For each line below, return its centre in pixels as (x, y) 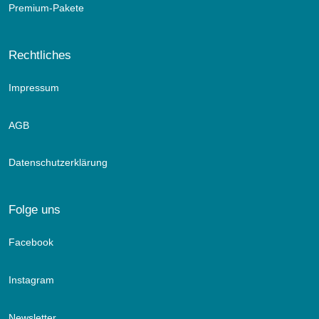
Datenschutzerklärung (58, 163)
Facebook (31, 242)
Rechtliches (40, 54)
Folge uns (35, 210)
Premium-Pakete (46, 7)
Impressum (34, 87)
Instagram (31, 280)
